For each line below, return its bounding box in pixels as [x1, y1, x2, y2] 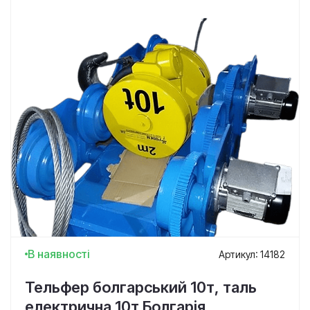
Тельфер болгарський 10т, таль [25, 278, 257, 296]
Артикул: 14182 [219, 248, 285, 260]
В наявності [28, 247, 90, 261]
